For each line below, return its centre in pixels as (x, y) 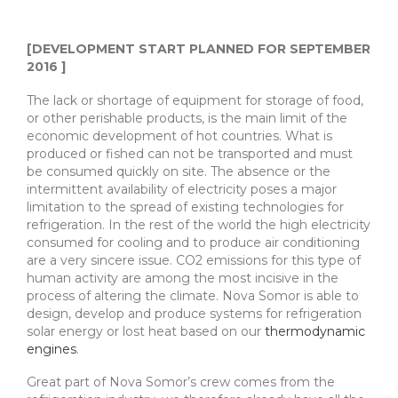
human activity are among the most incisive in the (183, 278)
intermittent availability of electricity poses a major (182, 189)
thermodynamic (315, 331)
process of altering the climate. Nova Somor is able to (193, 295)
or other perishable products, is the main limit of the (187, 118)
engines (52, 349)
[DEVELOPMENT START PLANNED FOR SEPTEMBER (199, 49)
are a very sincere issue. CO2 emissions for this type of (194, 260)
